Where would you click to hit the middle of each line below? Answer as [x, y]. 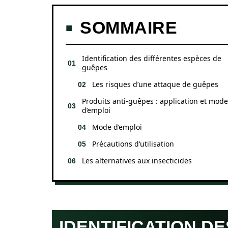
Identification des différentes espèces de [152, 58]
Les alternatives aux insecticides [137, 161]
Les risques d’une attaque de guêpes [155, 84]
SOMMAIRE [129, 27]
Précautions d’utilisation [133, 144]
